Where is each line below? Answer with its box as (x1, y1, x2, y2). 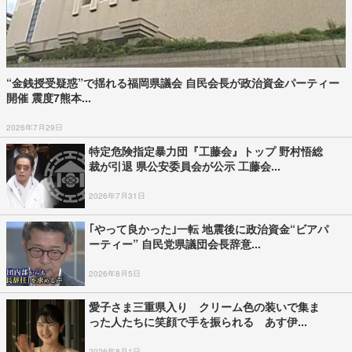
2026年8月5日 (89, 268, 141, 280)
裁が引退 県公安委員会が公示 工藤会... (89, 158, 280, 174)
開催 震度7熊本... (6, 90, 91, 106)
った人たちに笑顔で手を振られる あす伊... (89, 313, 307, 330)
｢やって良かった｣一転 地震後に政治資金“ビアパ (89, 221, 328, 237)
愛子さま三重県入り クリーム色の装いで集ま (89, 299, 320, 315)
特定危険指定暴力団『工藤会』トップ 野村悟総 (89, 143, 323, 159)
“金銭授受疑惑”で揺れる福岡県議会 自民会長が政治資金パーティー (6, 75, 339, 91)
